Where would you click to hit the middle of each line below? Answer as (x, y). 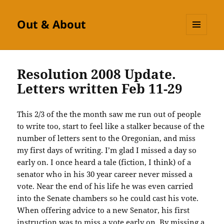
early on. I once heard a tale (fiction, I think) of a (104, 162)
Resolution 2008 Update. (97, 74)
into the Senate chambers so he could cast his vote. (108, 198)
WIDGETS (200, 56)
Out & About (52, 24)
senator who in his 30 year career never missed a (105, 174)
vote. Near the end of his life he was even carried (105, 186)
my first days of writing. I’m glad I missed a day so (107, 150)
